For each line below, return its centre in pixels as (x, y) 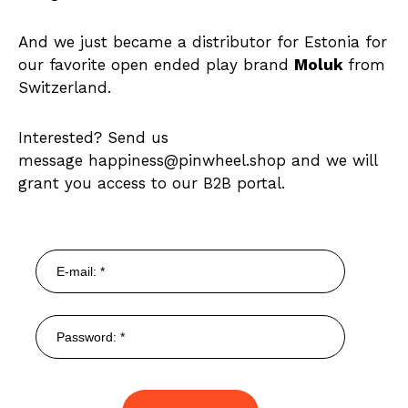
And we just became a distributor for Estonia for (203, 42)
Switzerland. (65, 87)
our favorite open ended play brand (156, 65)
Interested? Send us (93, 138)
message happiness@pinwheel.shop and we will (198, 160)
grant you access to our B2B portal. (154, 183)
